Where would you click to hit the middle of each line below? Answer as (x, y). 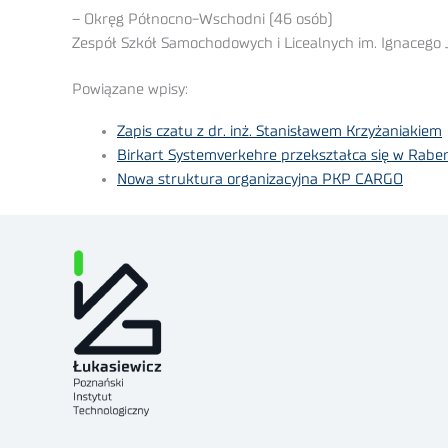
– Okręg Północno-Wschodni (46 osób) (202, 19)
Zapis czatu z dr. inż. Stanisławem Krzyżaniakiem (279, 132)
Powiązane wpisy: (130, 90)
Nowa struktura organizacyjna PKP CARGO (260, 180)
